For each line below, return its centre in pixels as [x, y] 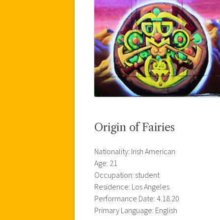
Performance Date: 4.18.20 [137, 199]
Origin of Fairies [135, 127]
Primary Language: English [136, 210]
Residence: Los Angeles [132, 187]
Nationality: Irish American [135, 151]
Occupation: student [127, 175]
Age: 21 [106, 163]
